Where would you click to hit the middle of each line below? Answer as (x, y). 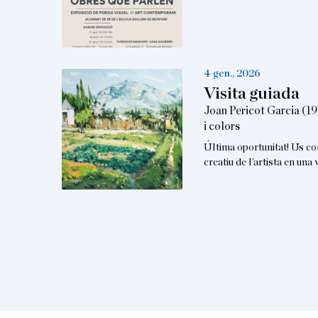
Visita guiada (251, 94)
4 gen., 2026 (232, 74)
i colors (221, 127)
